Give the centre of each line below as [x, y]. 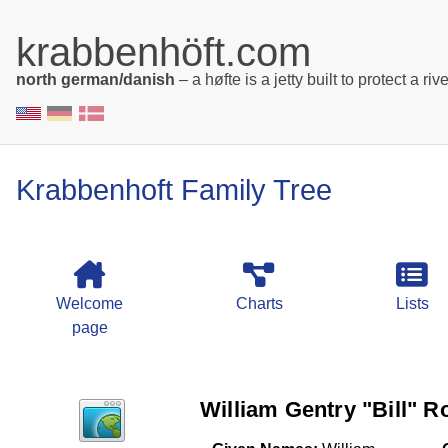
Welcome [89, 303]
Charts [259, 303]
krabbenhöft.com [163, 52]
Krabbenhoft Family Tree [174, 189]
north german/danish [95, 79]
